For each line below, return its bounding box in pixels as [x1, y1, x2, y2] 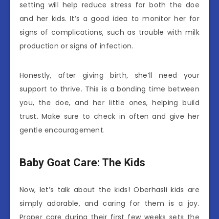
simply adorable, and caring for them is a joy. [20, 198, 199, 208]
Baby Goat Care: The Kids [20, 156, 146, 169]
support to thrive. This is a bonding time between [20, 84, 199, 94]
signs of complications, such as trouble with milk [20, 27, 199, 37]
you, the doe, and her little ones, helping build [20, 97, 199, 108]
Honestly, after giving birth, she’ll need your [20, 70, 199, 80]
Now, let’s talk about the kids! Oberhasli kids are [20, 184, 199, 195]
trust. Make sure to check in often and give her [20, 111, 199, 121]
